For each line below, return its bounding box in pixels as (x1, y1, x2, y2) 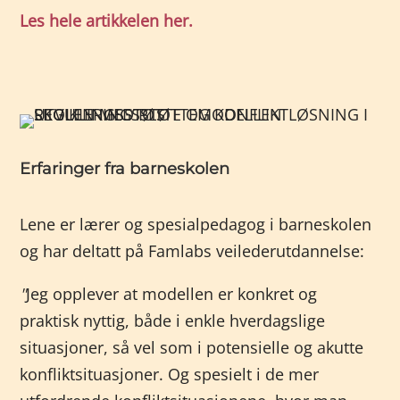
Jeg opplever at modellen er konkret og (26, 283, 318, 304)
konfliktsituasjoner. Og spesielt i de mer (20, 363, 320, 385)
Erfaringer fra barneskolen (20, 159, 230, 179)
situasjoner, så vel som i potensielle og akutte (20, 337, 364, 358)
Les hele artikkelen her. (20, 10, 194, 31)
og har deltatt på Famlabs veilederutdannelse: (20, 240, 365, 262)
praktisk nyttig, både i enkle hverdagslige (20, 310, 326, 331)
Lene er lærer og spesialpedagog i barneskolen (20, 213, 372, 235)
